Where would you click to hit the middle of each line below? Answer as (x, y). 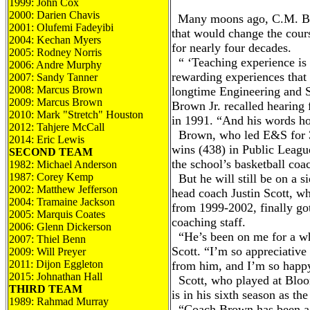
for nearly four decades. (231, 48)
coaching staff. (209, 222)
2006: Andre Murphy (55, 65)
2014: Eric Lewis (47, 139)
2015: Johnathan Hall (56, 276)
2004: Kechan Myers (55, 40)
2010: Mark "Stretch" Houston (76, 115)
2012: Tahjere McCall (57, 127)
